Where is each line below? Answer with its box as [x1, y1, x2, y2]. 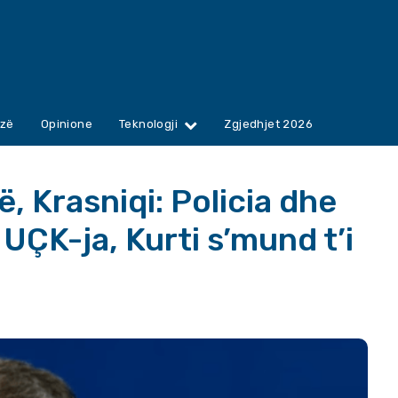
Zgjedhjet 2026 [224, 117, 314, 131]
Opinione [40, 117, 93, 131]
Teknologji [119, 117, 179, 131]
